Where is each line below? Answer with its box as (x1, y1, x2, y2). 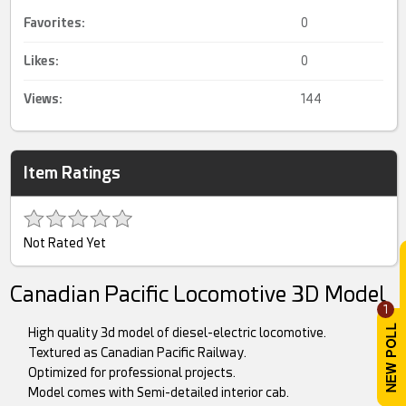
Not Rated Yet (24, 236, 107, 251)
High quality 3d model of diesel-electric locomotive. (28, 325, 327, 341)
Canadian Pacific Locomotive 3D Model (10, 282, 387, 308)
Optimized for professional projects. (28, 365, 237, 381)
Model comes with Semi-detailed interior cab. (28, 385, 290, 401)
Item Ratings (24, 163, 121, 183)
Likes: (24, 53, 60, 69)
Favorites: (24, 15, 86, 31)
